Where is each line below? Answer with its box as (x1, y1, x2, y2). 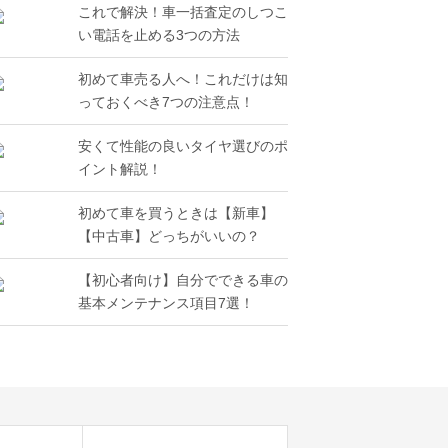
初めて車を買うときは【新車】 (78, 205, 274, 222)
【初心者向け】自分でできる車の (78, 272, 288, 289)
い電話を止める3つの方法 (78, 27, 240, 44)
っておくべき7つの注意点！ (78, 94, 254, 111)
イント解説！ (78, 161, 162, 178)
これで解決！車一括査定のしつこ (78, 4, 288, 21)
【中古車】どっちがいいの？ (78, 228, 260, 245)
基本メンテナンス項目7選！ (78, 295, 254, 312)
